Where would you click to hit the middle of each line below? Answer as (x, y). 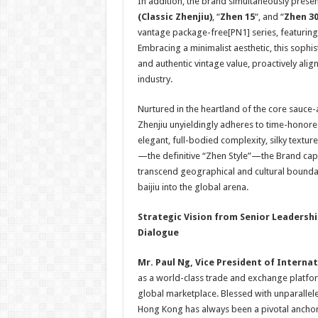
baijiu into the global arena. (193, 187)
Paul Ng (172, 262)
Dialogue (158, 232)
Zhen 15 (237, 17)
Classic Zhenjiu (175, 17)
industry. (155, 79)
